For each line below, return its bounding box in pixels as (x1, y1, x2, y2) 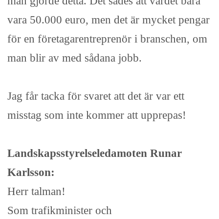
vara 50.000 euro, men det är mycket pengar (7, 13, 210, 26)
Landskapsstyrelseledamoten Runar (7, 147, 182, 160)
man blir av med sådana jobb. (7, 51, 142, 65)
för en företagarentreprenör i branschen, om (7, 32, 207, 45)
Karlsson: (7, 166, 55, 179)
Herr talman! (7, 185, 66, 198)
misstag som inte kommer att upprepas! (7, 109, 186, 122)
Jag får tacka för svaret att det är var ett (7, 89, 184, 103)
